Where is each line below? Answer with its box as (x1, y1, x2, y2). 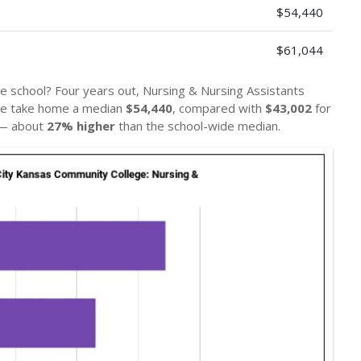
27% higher (47, 117, 115, 134)
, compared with (172, 99, 265, 116)
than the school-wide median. (115, 117, 280, 134)
